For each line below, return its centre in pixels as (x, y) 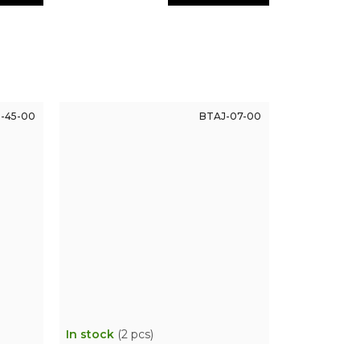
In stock (91, 334)
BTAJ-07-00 (230, 116)
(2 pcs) (135, 334)
